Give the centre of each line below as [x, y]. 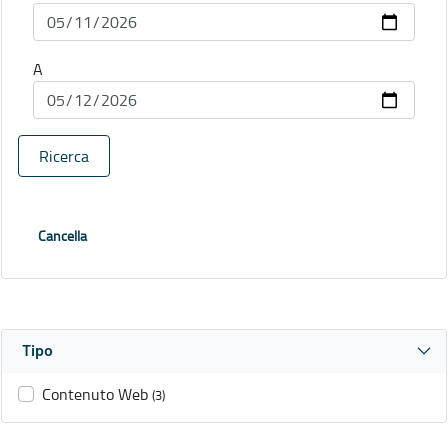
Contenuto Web [95, 394]
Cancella [62, 236]
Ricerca [64, 156]
